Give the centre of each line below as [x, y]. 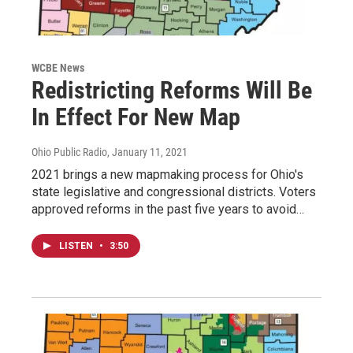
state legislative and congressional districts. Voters [174, 191]
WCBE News [58, 67]
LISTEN [77, 245]
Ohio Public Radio [69, 152]
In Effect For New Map [136, 117]
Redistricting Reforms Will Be [172, 90]
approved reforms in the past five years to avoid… [168, 209]
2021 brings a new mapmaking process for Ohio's [167, 174]
